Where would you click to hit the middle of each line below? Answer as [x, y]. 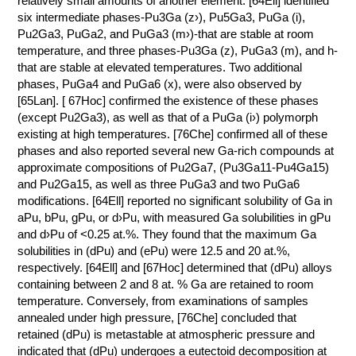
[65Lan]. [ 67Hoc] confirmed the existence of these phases [168, 101]
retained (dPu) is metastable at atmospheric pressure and [166, 334]
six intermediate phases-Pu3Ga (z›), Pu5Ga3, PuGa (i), [162, 17]
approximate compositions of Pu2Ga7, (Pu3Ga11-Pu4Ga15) [174, 167]
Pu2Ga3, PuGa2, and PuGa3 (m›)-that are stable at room [166, 34]
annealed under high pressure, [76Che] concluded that [157, 317]
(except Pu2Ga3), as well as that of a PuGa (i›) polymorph [168, 117]
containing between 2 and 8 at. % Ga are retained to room [166, 284]
